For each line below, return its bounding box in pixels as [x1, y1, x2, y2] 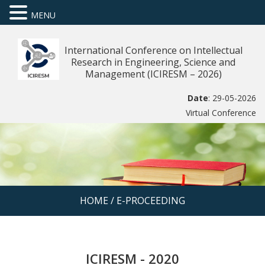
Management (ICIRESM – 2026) [85, 67, 222, 80]
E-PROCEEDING [117, 194, 185, 208]
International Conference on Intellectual [64, 44, 243, 57]
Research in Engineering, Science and [71, 56, 235, 69]
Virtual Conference [186, 107, 256, 118]
